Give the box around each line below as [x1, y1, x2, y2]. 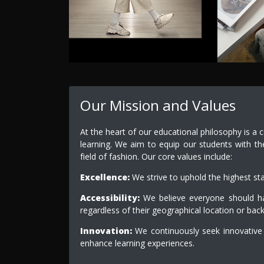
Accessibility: [80, 192, 140, 204]
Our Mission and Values [80, 95, 236, 115]
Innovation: [80, 225, 132, 237]
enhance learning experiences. [80, 237, 194, 249]
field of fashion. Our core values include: [80, 151, 232, 163]
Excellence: [80, 171, 130, 183]
